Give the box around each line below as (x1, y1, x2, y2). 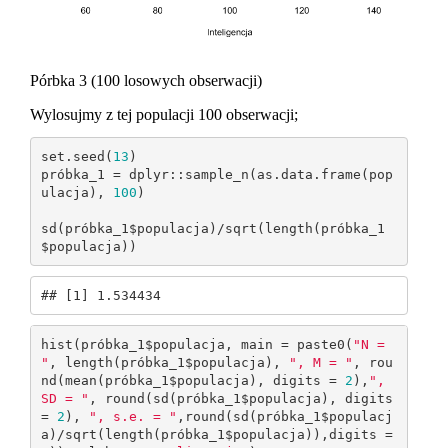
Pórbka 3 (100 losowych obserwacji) (30, 72, 262, 90)
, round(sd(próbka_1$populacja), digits (88, 390, 393, 406)
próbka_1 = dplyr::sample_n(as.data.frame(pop (40, 166, 393, 182)
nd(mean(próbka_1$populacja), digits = (40, 372, 345, 388)
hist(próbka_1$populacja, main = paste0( (40, 336, 353, 352)
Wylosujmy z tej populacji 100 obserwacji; (30, 106, 298, 124)
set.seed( (40, 148, 113, 164)
